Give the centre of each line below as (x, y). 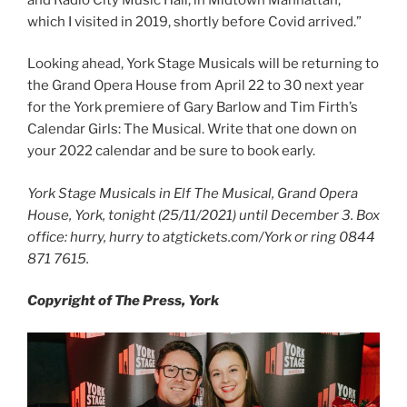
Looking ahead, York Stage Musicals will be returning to (203, 64)
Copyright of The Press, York (123, 301)
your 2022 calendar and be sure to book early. (171, 151)
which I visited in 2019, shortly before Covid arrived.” (194, 21)
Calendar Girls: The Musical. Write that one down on (192, 129)
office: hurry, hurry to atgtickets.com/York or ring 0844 (201, 237)
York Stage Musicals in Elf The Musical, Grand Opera (193, 193)
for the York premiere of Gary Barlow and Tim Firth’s (193, 108)
